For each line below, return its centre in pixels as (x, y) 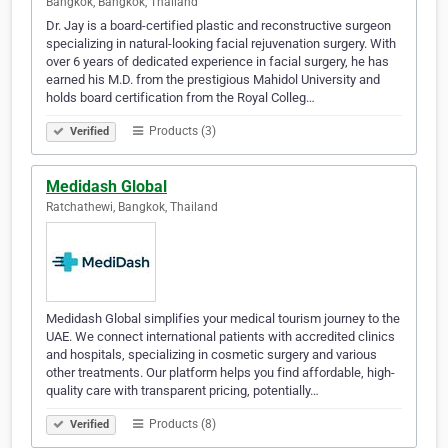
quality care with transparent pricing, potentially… (182, 391)
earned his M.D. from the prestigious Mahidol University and (213, 80)
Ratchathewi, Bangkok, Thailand (132, 207)
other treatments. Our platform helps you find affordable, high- (220, 373)
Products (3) (181, 131)
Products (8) (181, 424)
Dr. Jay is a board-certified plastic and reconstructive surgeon (218, 26)
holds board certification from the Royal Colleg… (180, 98)
